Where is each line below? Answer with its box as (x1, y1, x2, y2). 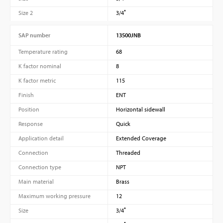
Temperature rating (18, 47, 68, 55)
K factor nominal (18, 62, 61, 70)
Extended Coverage (115, 134, 166, 142)
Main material (18, 177, 54, 185)
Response (18, 119, 43, 127)
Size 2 (18, 8, 33, 16)
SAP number (18, 31, 50, 39)
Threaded (115, 148, 140, 156)
